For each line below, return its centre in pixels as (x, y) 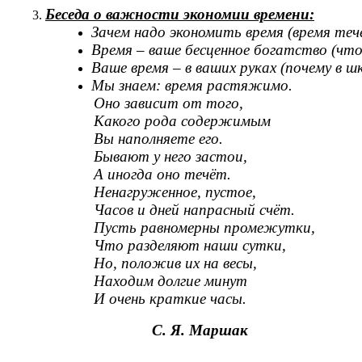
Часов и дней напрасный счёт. (194, 210)
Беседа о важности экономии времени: (180, 15)
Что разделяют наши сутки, (190, 246)
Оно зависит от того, (168, 103)
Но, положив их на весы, (175, 263)
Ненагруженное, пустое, (175, 192)
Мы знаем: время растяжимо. (192, 86)
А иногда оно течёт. (162, 175)
